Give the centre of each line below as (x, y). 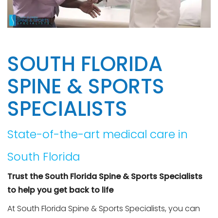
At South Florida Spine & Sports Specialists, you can (104, 208)
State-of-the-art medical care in (98, 134)
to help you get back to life (60, 190)
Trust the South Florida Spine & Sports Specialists (105, 176)
